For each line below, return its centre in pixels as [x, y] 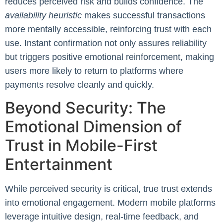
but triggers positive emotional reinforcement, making [110, 57]
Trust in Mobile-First [81, 146]
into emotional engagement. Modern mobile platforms [110, 203]
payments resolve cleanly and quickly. [80, 85]
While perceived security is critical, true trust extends [109, 189]
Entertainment [59, 165]
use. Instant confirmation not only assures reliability [106, 43]
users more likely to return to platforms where [94, 71]
